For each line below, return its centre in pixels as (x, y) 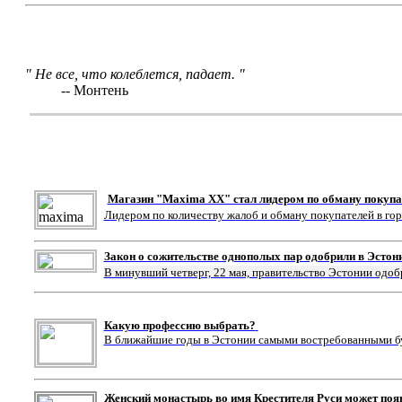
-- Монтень (94, 90)
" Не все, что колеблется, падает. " (135, 74)
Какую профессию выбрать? (179, 325)
